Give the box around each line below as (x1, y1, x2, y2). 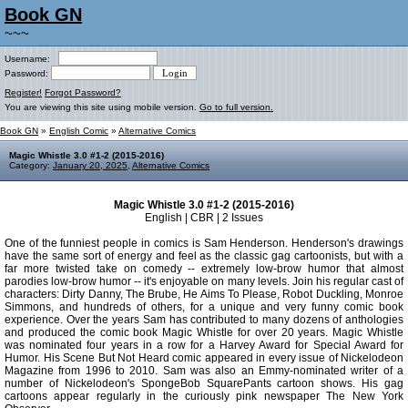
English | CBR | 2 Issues (145, 211, 263, 224)
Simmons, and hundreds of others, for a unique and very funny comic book (5, 301, 403, 313)
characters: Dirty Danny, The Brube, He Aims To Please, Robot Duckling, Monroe (5, 288, 403, 301)
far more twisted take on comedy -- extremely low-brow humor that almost (5, 262, 403, 275)
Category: (9, 160, 53, 170)
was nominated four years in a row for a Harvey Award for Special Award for (5, 339, 403, 352)
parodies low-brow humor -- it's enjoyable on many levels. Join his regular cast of (5, 275, 403, 288)
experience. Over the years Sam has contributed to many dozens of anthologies (5, 313, 403, 326)
